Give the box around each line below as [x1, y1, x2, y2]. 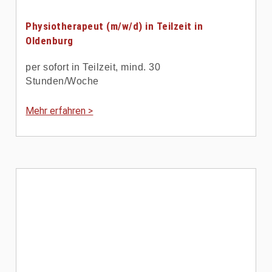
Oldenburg [25, 35, 73, 47]
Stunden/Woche [25, 76, 99, 87]
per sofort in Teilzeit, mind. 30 [25, 62, 161, 73]
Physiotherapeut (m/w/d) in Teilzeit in [25, 20, 203, 33]
